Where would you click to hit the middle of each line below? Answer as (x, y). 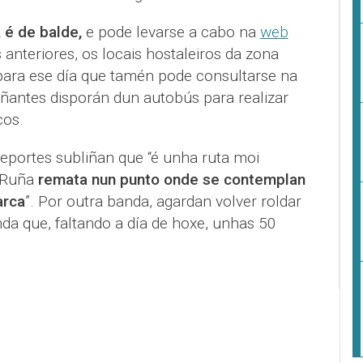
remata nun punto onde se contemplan (171, 179)
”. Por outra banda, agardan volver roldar (163, 201)
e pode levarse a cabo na (171, 32)
